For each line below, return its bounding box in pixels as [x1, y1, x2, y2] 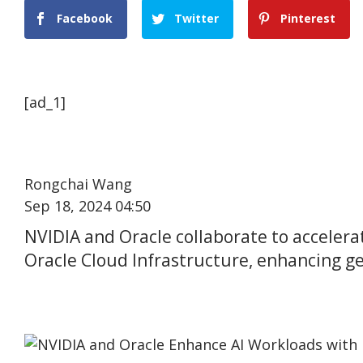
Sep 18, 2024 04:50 [24, 196, 151, 216]
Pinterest [280, 11, 336, 27]
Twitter [174, 11, 220, 27]
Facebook [57, 11, 113, 27]
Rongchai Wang [24, 174, 132, 194]
